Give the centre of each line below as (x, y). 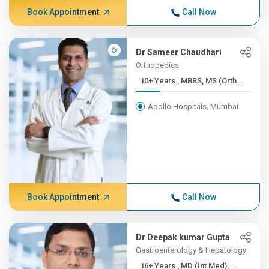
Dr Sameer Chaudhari (179, 52)
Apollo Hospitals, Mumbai (193, 107)
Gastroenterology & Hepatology (191, 250)
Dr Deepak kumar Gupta (183, 237)
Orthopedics (158, 65)
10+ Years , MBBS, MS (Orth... (211, 81)
